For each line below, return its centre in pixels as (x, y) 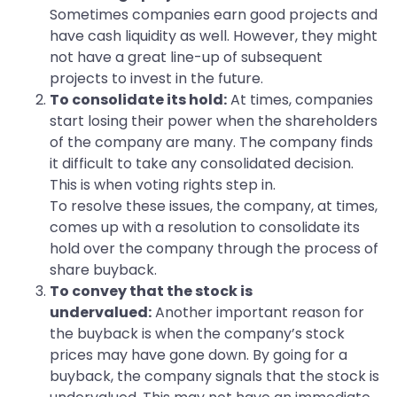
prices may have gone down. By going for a (198, 355)
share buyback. (103, 270)
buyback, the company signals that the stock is (214, 377)
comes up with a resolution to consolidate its (205, 228)
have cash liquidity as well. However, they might (214, 36)
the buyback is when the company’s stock (197, 334)
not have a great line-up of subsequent (186, 58)
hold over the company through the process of (214, 249)
